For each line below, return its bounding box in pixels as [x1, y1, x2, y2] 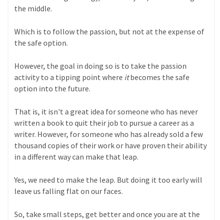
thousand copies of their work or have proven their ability [14, 140, 207, 151]
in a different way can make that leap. [14, 152, 139, 162]
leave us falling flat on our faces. [14, 186, 125, 196]
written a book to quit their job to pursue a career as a [14, 118, 194, 128]
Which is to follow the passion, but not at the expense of [14, 27, 205, 37]
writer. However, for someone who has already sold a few [14, 129, 203, 139]
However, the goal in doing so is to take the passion [14, 61, 187, 71]
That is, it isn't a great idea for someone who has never [14, 107, 198, 117]
